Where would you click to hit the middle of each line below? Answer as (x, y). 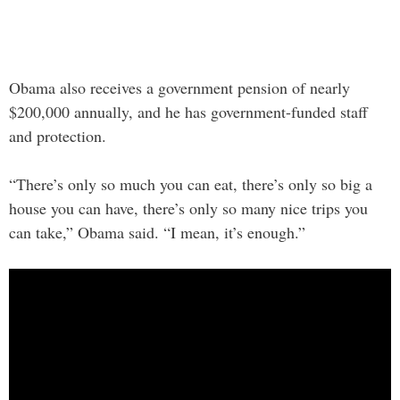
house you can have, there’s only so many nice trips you (188, 208)
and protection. (58, 136)
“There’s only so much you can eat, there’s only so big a (191, 184)
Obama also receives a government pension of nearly (179, 88)
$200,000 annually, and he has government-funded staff (188, 112)
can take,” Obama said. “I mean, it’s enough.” (157, 233)
